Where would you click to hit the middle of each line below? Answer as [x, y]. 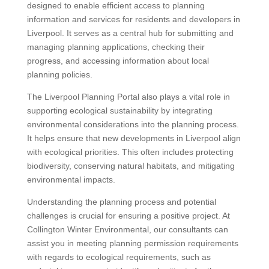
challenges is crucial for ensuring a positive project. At [128, 215]
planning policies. [59, 74]
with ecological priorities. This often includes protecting [130, 152]
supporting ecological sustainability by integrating [119, 110]
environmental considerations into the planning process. [133, 124]
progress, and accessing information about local [118, 60]
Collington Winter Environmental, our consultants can [127, 229]
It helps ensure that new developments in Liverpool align [134, 138]
